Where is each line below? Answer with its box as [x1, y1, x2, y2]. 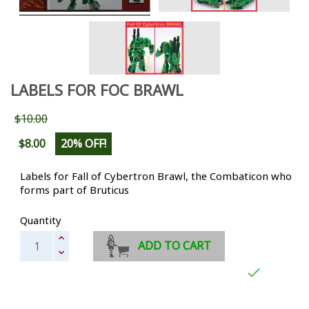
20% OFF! [61, 135, 106, 151]
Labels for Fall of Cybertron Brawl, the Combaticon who [20, 168, 292, 183]
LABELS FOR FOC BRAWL [10, 79, 183, 100]
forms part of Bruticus [20, 182, 129, 197]
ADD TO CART [138, 238, 212, 254]
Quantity [20, 212, 61, 227]
